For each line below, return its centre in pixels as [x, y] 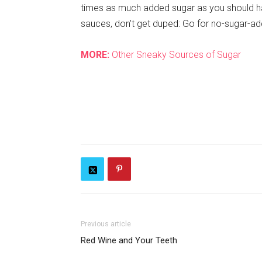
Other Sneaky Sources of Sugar [175, 55]
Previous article [106, 224]
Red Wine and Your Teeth [129, 240]
